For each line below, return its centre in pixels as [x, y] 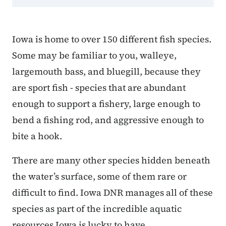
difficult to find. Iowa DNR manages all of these [112, 193]
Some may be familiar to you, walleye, [94, 55]
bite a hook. [38, 136]
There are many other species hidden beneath [111, 160]
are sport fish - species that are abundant [99, 88]
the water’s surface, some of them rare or [99, 177]
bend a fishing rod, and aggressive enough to [108, 120]
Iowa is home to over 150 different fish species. [112, 39]
